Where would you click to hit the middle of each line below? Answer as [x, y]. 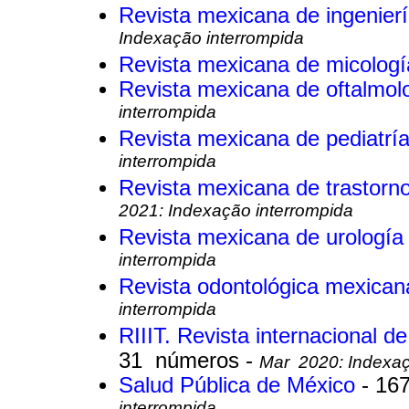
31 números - [189, 361]
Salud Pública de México [240, 386]
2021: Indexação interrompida [236, 213]
